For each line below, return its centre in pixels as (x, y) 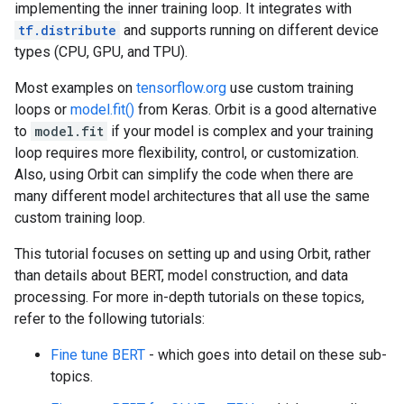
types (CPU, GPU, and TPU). (101, 52)
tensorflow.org (181, 88)
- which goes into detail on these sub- (266, 355)
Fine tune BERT (98, 355)
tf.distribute (67, 30)
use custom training (290, 88)
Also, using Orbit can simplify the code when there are (184, 174)
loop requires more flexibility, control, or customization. (187, 153)
